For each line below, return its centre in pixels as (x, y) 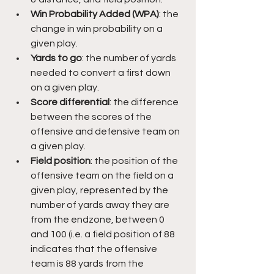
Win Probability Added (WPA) (95, 14)
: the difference (145, 102)
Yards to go (56, 58)
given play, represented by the (100, 190)
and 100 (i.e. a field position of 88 (104, 234)
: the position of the (135, 161)
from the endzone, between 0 (98, 219)
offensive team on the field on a (103, 175)
